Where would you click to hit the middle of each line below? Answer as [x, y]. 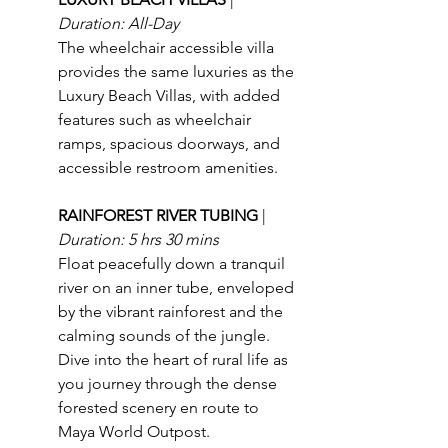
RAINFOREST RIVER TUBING [160, 215]
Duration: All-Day [118, 23]
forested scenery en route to [160, 407]
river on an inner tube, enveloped [178, 287]
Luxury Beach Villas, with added [171, 95]
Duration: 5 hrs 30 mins [138, 239]
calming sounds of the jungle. [166, 335]
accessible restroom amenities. [168, 167]
